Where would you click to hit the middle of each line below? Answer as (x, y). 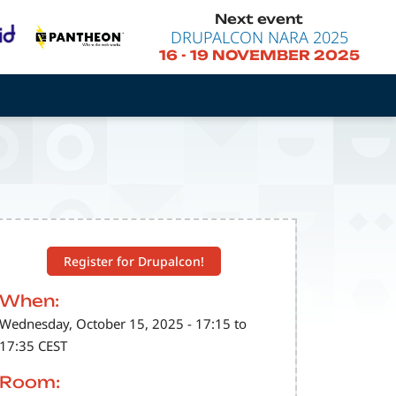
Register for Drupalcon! (134, 261)
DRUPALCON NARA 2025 (259, 37)
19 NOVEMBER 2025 (274, 56)
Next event (259, 19)
